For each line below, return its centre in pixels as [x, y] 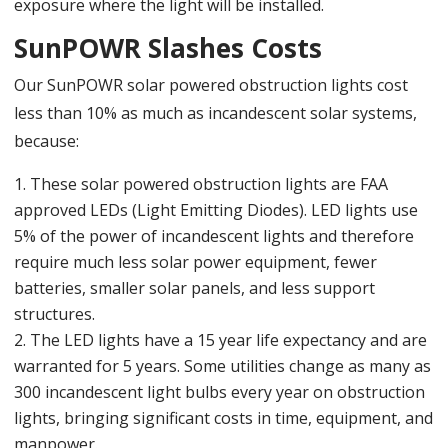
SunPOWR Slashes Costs [168, 47]
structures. [54, 313]
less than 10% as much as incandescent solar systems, [215, 112]
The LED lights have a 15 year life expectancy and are [228, 339]
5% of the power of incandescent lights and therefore [214, 235]
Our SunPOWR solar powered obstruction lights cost [211, 84]
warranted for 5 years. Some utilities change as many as [222, 365]
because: [46, 140]
